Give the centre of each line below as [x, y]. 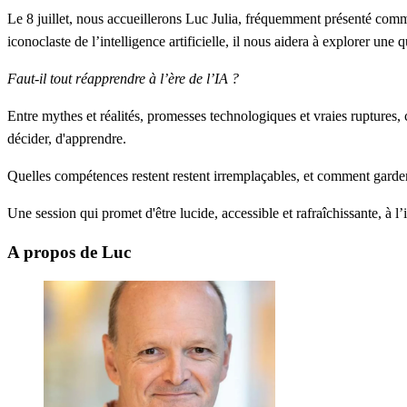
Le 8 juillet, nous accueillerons [96, 18]
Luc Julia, [213, 18]
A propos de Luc [69, 253]
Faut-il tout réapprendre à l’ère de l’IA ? [123, 78]
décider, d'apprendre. [67, 138]
